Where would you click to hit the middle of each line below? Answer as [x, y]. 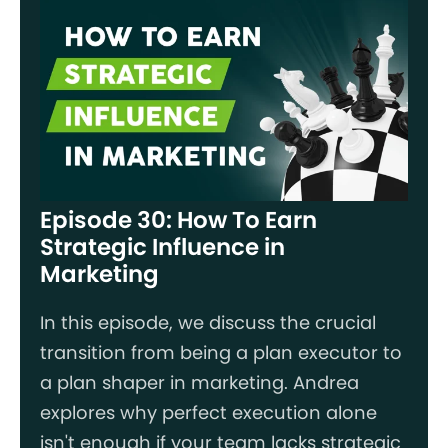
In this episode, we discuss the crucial [208, 322]
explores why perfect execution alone [208, 412]
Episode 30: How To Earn [178, 219]
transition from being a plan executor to [221, 352]
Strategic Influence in [162, 246]
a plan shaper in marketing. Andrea [199, 382]
